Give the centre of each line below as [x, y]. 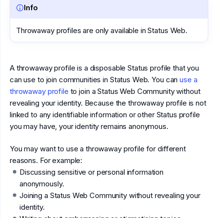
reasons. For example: [46, 160]
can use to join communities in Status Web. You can [95, 80]
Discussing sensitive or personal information [92, 172]
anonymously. [42, 183]
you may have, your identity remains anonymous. [89, 126]
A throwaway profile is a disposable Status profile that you [105, 68]
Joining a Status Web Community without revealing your [110, 195]
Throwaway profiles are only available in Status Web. [102, 30]
